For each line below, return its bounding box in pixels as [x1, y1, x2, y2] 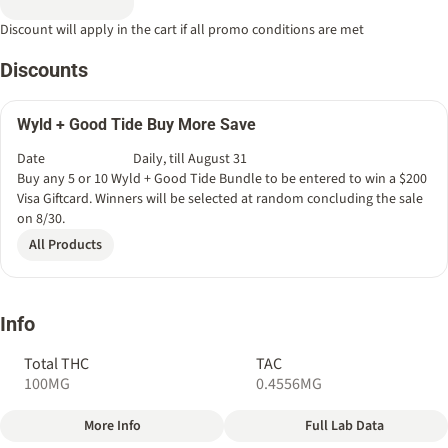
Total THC [24, 353, 89, 375]
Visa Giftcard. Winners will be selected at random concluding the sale [17, 189, 423, 209]
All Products [29, 235, 102, 255]
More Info [83, 416, 141, 436]
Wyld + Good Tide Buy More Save [17, 115, 256, 134]
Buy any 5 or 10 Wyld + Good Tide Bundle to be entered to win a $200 [17, 169, 427, 189]
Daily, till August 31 [133, 149, 248, 169]
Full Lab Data [304, 416, 384, 436]
